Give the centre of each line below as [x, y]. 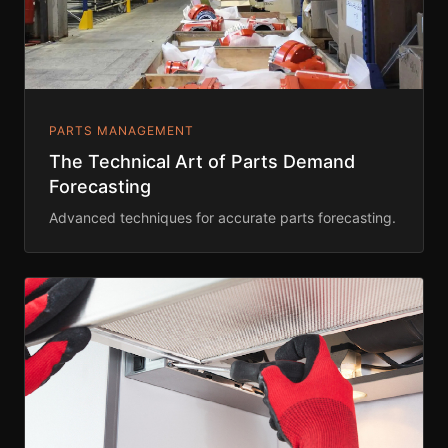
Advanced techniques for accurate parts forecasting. [222, 218]
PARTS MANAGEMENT [121, 131]
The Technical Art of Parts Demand [202, 162]
